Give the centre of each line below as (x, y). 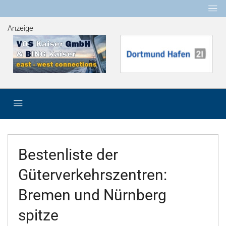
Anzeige (20, 28)
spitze (38, 215)
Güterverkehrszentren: (93, 175)
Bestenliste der (68, 155)
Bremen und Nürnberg (92, 195)
